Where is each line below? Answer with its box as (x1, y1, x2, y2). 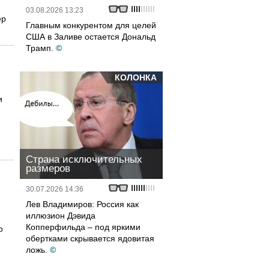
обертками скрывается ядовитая (26, 234, 154, 243)
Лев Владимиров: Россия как (26, 199, 139, 209)
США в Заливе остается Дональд (26, 32, 156, 41)
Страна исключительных (26, 154, 142, 165)
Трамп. (26, 43, 53, 53)
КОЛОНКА (115, 73, 157, 82)
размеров (26, 163, 70, 174)
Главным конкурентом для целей (26, 20, 156, 30)
